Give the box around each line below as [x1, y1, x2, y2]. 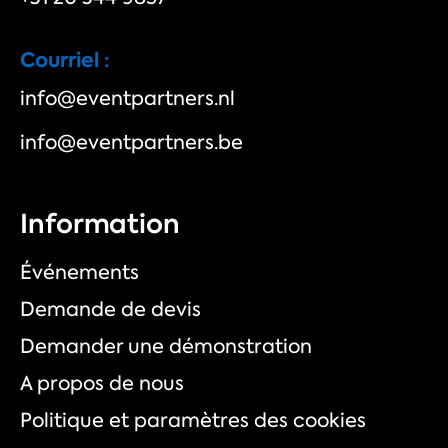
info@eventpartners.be [20, 129, 243, 156]
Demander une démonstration [20, 333, 312, 360]
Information [20, 206, 180, 243]
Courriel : [20, 45, 110, 74]
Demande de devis [20, 296, 201, 323]
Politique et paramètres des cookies [20, 407, 366, 434]
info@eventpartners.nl [20, 84, 235, 111]
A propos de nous [20, 370, 184, 397]
